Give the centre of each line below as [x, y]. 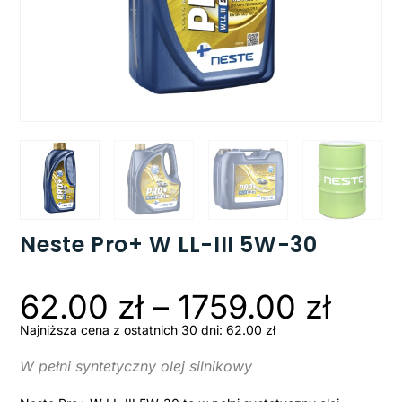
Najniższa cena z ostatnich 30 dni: [123, 329]
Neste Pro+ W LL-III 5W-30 [169, 244]
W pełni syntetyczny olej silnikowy [136, 366]
